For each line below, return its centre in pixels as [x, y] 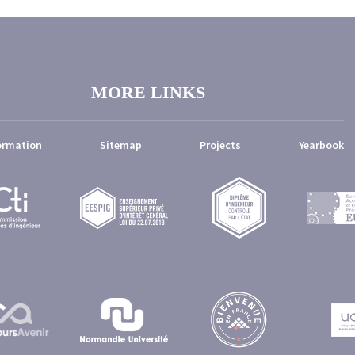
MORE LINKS [148, 92]
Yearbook [321, 145]
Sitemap [121, 145]
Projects [220, 145]
